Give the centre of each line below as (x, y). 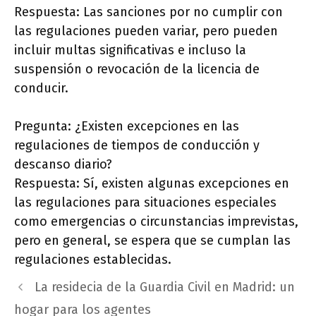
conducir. (41, 89)
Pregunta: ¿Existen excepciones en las (127, 127)
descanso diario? (63, 165)
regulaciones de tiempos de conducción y (137, 146)
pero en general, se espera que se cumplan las (152, 241)
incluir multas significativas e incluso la (130, 50)
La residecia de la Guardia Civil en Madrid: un (164, 287)
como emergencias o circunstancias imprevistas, (156, 222)
